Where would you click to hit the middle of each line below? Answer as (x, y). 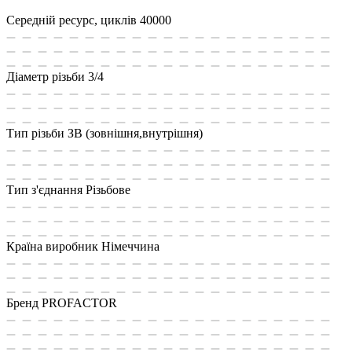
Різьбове (108, 189)
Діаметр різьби (46, 76)
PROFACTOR (79, 302)
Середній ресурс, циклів (71, 20)
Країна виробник (52, 246)
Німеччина (130, 246)
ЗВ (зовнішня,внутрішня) (135, 133)
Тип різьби (35, 133)
